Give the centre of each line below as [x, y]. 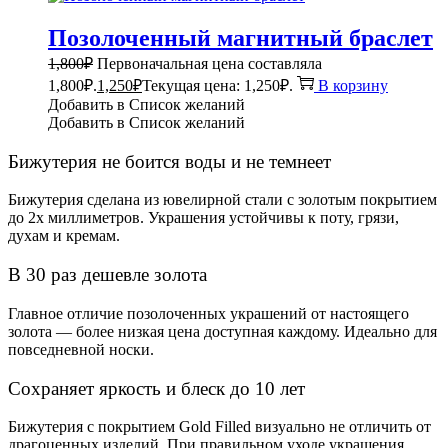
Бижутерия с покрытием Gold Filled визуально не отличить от [219, 427]
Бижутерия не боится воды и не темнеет [169, 161]
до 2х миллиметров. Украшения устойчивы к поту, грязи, [203, 218]
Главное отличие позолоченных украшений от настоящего [208, 313]
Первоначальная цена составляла [209, 63]
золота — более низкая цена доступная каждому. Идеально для [222, 331]
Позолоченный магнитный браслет [240, 37]
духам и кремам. [64, 236]
